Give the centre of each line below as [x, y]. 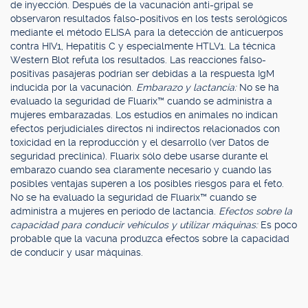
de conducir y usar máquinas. [77, 252]
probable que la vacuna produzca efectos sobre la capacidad [150, 239]
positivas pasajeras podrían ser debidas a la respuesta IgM [142, 74]
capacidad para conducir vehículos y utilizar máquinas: [135, 225]
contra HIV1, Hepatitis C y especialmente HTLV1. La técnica [143, 46]
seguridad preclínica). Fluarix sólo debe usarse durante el [139, 156]
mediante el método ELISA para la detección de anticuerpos [147, 32]
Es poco [279, 225]
